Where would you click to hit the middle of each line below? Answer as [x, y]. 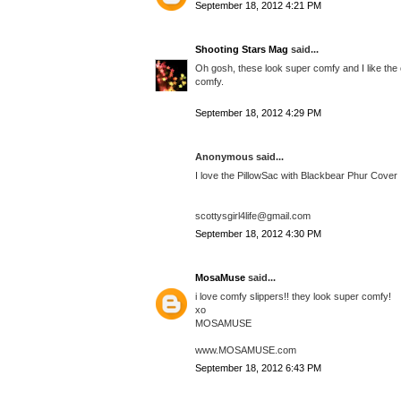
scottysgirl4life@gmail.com [253, 215]
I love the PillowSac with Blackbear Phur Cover [296, 175]
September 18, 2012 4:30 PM [258, 234]
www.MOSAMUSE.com [246, 350]
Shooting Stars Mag [242, 50]
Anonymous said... [239, 157]
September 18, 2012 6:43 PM [258, 368]
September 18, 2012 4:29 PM [258, 113]
